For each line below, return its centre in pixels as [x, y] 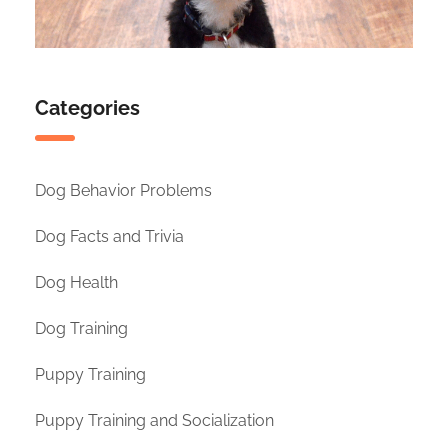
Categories [87, 108]
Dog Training [81, 329]
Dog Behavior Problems [123, 191]
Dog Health [76, 283]
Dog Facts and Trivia [109, 237]
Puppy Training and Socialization [154, 421]
